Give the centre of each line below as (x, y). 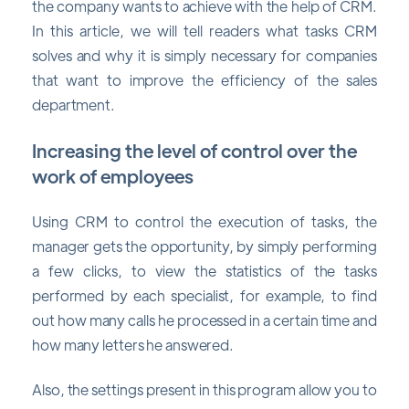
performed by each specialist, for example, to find (204, 296)
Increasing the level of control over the (194, 150)
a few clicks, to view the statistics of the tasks (204, 271)
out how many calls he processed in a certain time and (204, 320)
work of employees (113, 175)
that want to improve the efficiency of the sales (204, 80)
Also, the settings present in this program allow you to (204, 390)
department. (73, 105)
